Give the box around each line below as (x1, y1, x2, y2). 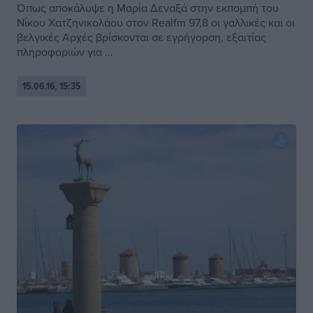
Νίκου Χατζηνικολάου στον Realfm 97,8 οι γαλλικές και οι (17, 15, 295, 31)
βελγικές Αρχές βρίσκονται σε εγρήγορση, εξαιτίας (17, 29, 266, 45)
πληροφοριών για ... (17, 44, 113, 60)
